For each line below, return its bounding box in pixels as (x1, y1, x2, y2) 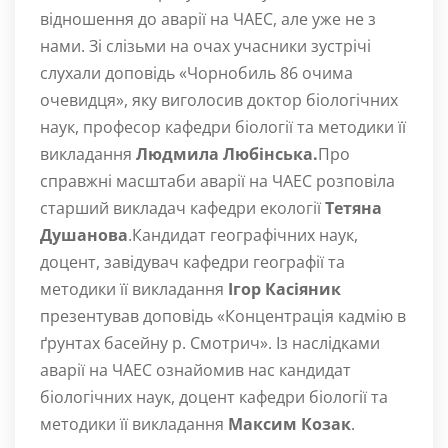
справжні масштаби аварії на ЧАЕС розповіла (40, 170, 395, 193)
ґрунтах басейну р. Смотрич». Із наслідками (40, 332, 380, 355)
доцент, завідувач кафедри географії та (40, 251, 345, 274)
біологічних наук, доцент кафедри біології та (40, 386, 388, 409)
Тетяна (325, 197, 382, 220)
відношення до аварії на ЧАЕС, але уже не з (40, 8, 376, 31)
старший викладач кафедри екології (40, 197, 325, 220)
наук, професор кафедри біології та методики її (40, 116, 406, 139)
